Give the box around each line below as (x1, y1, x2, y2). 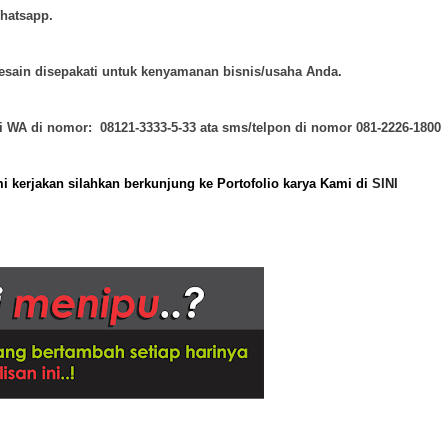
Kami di (316, 175, 368, 191)
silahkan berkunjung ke (64, 175, 217, 191)
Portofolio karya (217, 175, 316, 191)
